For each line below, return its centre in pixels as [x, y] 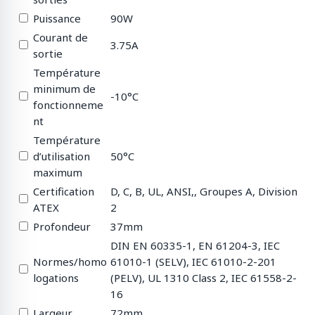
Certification [64, 191]
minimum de [64, 88]
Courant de [60, 37]
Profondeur [62, 226]
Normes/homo [70, 261]
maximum [58, 172]
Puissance [57, 18]
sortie [48, 53]
